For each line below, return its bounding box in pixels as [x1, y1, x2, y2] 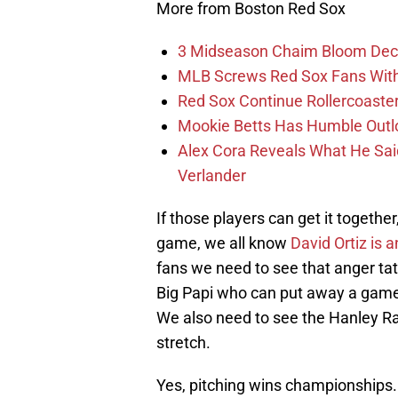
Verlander [178, 166, 246, 186]
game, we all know [156, 234, 291, 253]
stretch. [156, 333, 211, 353]
